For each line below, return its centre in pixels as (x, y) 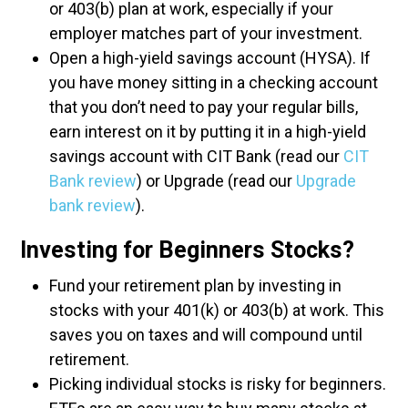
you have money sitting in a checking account (214, 82)
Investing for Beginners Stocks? (187, 250)
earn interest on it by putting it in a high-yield (208, 132)
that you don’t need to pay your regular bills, (204, 107)
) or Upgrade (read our (216, 181)
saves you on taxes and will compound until (206, 335)
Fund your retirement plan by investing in (195, 286)
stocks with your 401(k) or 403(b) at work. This (217, 310)
